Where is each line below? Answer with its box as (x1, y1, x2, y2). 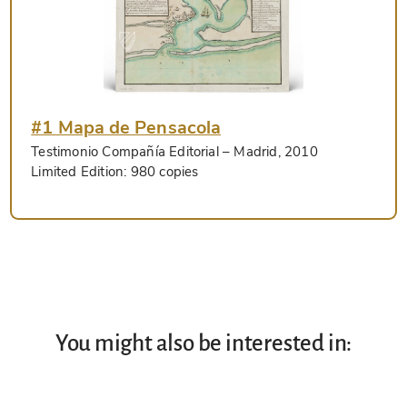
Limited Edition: (31, 163, 131, 182)
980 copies (130, 163, 199, 182)
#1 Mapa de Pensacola (31, 115, 222, 141)
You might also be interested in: (55, 331, 352, 356)
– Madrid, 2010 (218, 143, 318, 162)
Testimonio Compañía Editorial (31, 143, 219, 162)
